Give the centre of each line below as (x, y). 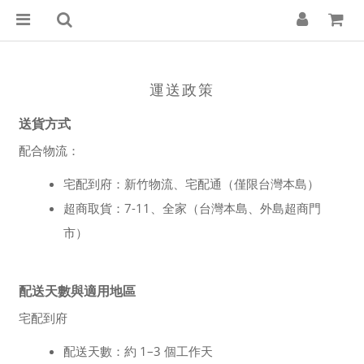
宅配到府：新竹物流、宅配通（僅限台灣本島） (191, 184)
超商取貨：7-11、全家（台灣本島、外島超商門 (192, 208)
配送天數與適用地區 (77, 291)
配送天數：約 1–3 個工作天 (138, 351)
